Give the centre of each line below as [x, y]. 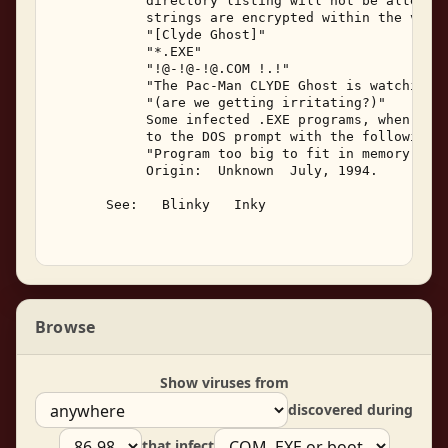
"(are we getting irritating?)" [222, 102]
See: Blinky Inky [162, 204]
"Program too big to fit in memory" [238, 153]
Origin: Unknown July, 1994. [218, 170]
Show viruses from [224, 382]
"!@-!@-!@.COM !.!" [174, 68]
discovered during [350, 410]
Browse [65, 326]
